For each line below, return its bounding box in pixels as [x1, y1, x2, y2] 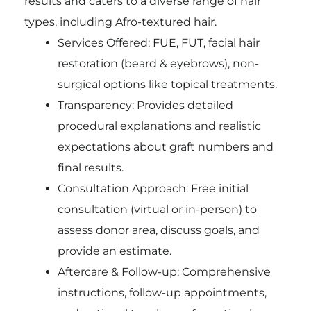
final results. [57, 160, 124, 174]
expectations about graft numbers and [57, 140, 274, 153]
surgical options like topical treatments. [57, 77, 277, 91]
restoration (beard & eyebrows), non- [57, 56, 259, 70]
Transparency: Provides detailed [57, 98, 233, 112]
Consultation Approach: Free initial [57, 181, 249, 195]
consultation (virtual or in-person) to [57, 202, 257, 216]
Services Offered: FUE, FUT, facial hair [57, 35, 260, 49]
